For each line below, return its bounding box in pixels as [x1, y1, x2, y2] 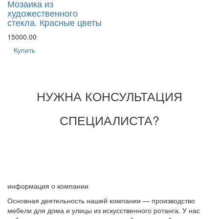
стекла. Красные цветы [7, 15, 102, 28]
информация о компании [7, 180, 88, 191]
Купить [14, 44, 35, 55]
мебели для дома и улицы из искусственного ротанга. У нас [7, 205, 200, 215]
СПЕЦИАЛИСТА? [60, 110, 159, 129]
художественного [7, 6, 78, 19]
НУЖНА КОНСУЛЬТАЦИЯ [37, 87, 182, 105]
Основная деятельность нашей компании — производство [7, 195, 195, 205]
